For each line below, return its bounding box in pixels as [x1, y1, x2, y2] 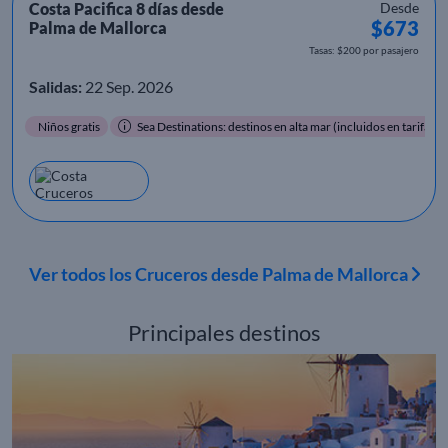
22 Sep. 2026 [82, 76, 173, 96]
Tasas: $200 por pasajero [309, 43, 419, 56]
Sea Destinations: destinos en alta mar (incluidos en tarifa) [137, 118, 434, 134]
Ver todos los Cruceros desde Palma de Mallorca [28, 262, 411, 285]
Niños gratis [38, 118, 100, 134]
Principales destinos [127, 319, 321, 346]
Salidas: [29, 76, 82, 96]
